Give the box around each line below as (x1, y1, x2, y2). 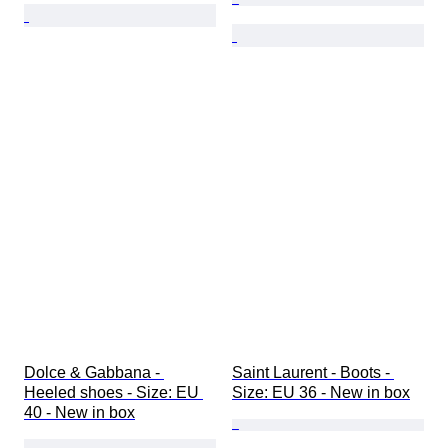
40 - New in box (24, 404, 135, 422)
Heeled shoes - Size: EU (24, 384, 203, 402)
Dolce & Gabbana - (24, 364, 164, 382)
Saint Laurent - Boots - (232, 364, 394, 382)
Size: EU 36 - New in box (232, 384, 410, 402)
